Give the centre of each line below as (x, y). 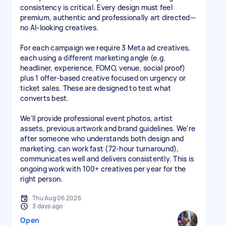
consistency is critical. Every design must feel (96, 7)
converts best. (45, 98)
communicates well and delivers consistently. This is (107, 159)
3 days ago (48, 206)
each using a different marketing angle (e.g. (93, 58)
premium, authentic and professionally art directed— (108, 17)
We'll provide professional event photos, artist (96, 118)
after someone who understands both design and (102, 138)
